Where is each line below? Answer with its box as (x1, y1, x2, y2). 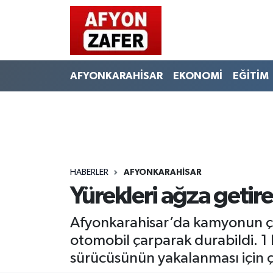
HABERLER (69, 168, 108, 177)
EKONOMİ (172, 70, 222, 81)
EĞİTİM (232, 70, 269, 81)
